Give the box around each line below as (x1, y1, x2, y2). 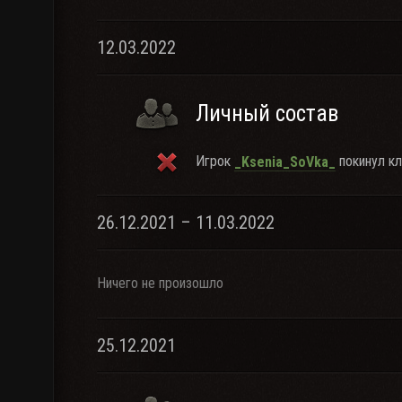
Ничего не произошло (97, 275, 223, 292)
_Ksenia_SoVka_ (234, 153, 336, 170)
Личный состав (196, 100, 338, 127)
